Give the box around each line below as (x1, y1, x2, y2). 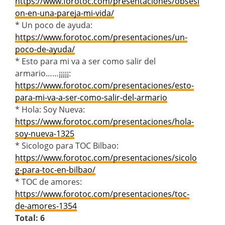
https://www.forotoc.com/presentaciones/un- (15, 31, 187, 43)
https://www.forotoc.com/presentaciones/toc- (15, 188, 189, 199)
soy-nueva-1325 (15, 128, 74, 139)
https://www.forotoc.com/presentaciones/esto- (15, 79, 194, 91)
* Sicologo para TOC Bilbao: (15, 140, 119, 151)
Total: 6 (15, 212, 45, 223)
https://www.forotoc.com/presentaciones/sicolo (15, 152, 197, 163)
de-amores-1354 (15, 200, 77, 211)
